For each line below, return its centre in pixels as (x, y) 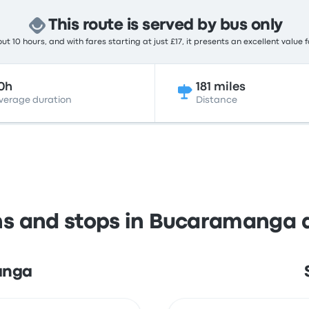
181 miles (221, 87)
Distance (217, 100)
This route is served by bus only (166, 26)
